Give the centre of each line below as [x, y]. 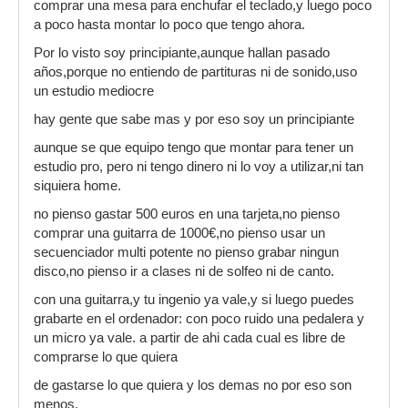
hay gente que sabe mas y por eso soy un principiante [194, 119]
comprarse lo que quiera [106, 357]
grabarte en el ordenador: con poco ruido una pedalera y [199, 319]
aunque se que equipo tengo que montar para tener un [194, 148]
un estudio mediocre [94, 91]
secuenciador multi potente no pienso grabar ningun [186, 252]
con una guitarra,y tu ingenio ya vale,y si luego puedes [194, 300]
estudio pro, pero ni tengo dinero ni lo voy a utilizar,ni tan [199, 167]
